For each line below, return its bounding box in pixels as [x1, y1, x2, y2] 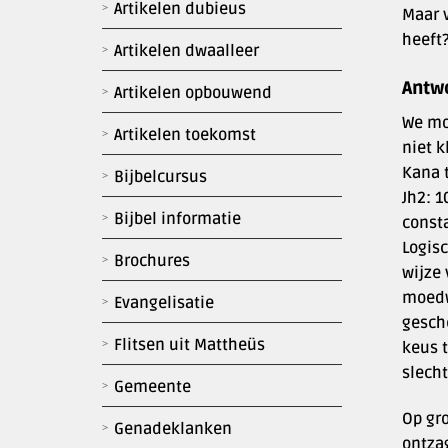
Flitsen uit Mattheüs [114, 335, 265, 355]
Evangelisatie [114, 293, 214, 313]
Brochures [114, 251, 190, 271]
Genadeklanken [114, 419, 232, 439]
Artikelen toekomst [114, 125, 256, 145]
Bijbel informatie [114, 209, 241, 229]
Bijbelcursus [114, 167, 207, 187]
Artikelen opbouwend [114, 83, 272, 103]
